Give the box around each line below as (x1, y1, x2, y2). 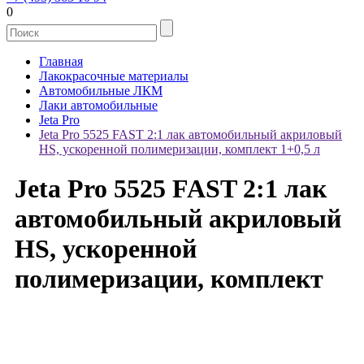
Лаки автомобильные (39, 98, 158, 112)
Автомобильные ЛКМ (39, 84, 162, 97)
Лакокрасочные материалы (39, 69, 188, 83)
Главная (39, 54, 83, 68)
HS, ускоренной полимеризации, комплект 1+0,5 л (39, 142, 320, 156)
